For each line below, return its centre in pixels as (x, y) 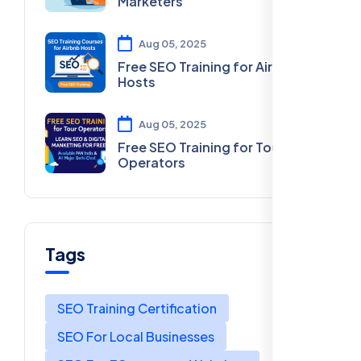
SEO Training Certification (137, 308)
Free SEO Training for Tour (201, 147)
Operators (151, 162)
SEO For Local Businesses (136, 336)
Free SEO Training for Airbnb (208, 66)
